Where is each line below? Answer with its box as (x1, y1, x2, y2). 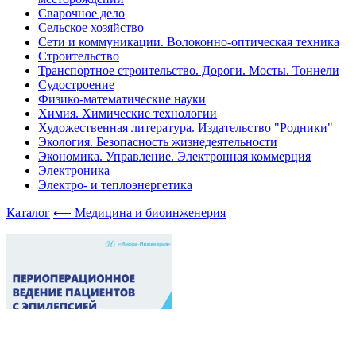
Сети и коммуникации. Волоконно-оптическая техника (38, 35, 339, 48)
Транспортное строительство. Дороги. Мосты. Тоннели (38, 64, 339, 77)
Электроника (38, 164, 110, 177)
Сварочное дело (38, 6, 125, 20)
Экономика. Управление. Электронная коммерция (38, 149, 311, 163)
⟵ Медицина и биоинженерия (53, 206, 226, 219)
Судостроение (38, 78, 114, 91)
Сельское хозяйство (38, 21, 144, 34)
